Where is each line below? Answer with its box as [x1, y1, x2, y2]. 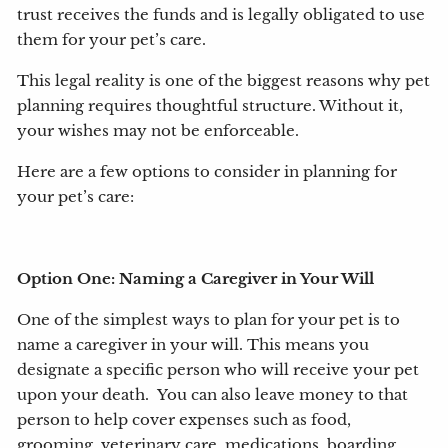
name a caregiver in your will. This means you [17, 336, 370, 355]
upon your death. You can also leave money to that [17, 386, 409, 405]
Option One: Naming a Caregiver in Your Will [17, 270, 375, 289]
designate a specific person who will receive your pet [17, 361, 420, 380]
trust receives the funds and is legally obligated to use [17, 6, 426, 25]
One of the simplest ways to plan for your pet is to [17, 311, 401, 330]
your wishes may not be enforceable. [17, 122, 300, 141]
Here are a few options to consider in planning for [17, 163, 398, 182]
